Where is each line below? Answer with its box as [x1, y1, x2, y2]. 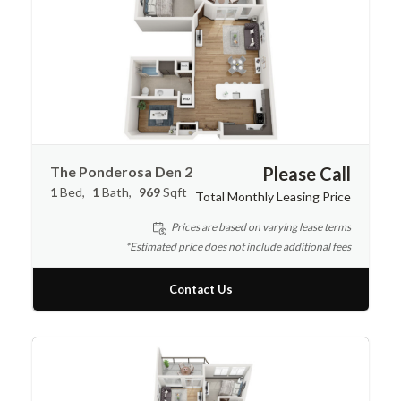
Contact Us [169, 281, 233, 296]
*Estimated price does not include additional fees [124, 239, 351, 253]
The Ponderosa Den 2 [50, 163, 193, 181]
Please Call [261, 163, 351, 185]
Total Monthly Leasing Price [194, 189, 351, 205]
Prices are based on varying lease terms [170, 220, 351, 235]
